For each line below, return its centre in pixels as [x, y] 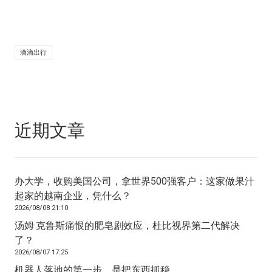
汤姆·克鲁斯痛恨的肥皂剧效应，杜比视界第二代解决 [127, 226]
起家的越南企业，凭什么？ [73, 196]
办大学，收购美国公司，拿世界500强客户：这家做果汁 [134, 182]
